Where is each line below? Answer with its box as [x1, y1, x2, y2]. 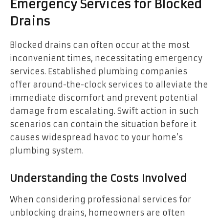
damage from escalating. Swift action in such [10, 106, 199, 116]
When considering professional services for [10, 195, 191, 205]
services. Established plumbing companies [10, 66, 187, 77]
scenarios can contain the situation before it [10, 119, 197, 130]
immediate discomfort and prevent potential [10, 93, 198, 103]
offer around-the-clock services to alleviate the [10, 80, 208, 90]
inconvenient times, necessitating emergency [10, 53, 202, 64]
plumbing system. [10, 146, 84, 156]
